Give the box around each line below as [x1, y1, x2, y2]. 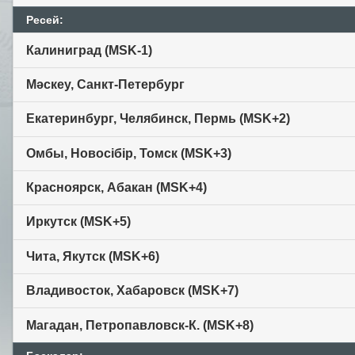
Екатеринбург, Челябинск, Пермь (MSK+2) [26, 112, 290, 126]
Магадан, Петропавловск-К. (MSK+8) [26, 318, 254, 332]
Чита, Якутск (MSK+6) [26, 249, 159, 263]
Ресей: [26, 13, 63, 27]
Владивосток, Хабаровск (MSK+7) [26, 284, 239, 298]
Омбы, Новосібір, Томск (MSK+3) [26, 146, 231, 160]
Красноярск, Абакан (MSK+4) [26, 181, 207, 195]
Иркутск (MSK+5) [26, 215, 131, 229]
